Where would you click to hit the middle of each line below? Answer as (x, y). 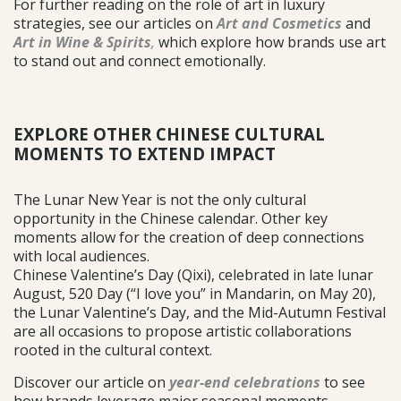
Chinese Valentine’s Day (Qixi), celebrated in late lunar (193, 274)
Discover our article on (91, 382)
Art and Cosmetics (279, 23)
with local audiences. (81, 256)
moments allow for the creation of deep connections (189, 237)
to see (343, 382)
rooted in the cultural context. (113, 350)
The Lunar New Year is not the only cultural (160, 199)
